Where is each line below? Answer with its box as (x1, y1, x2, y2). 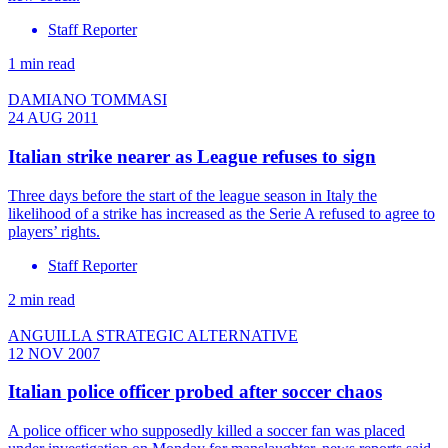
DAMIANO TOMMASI (8, 91, 167, 109)
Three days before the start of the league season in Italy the (8, 186, 377, 204)
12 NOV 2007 (8, 344, 100, 362)
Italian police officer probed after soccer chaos (8, 381, 382, 403)
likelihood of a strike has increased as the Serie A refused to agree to (8, 204, 435, 222)
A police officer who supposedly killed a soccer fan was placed (8, 422, 405, 440)
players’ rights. (8, 222, 100, 240)
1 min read (8, 55, 75, 73)
